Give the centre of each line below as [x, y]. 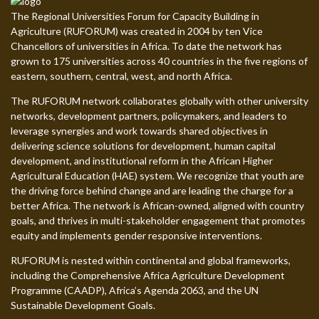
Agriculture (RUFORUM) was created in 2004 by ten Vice [137, 31]
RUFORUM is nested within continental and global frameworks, [151, 260]
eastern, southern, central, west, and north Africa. [121, 75]
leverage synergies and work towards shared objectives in [139, 130]
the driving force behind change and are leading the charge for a [152, 190]
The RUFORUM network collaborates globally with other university [159, 100]
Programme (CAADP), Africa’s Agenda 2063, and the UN [135, 290]
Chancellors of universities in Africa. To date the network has [146, 46]
